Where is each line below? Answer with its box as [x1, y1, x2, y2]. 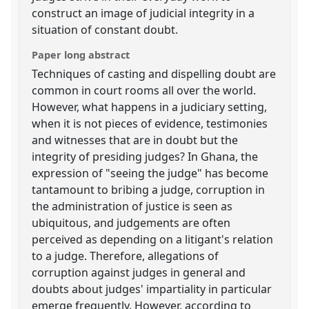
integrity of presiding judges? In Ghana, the [32, 148, 259, 164]
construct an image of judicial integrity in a [32, 5, 255, 21]
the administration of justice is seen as [32, 198, 233, 214]
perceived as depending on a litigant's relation [32, 231, 274, 247]
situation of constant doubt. [32, 21, 179, 37]
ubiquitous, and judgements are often [32, 215, 231, 230]
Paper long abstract [32, 48, 130, 61]
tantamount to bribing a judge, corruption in [32, 181, 266, 197]
